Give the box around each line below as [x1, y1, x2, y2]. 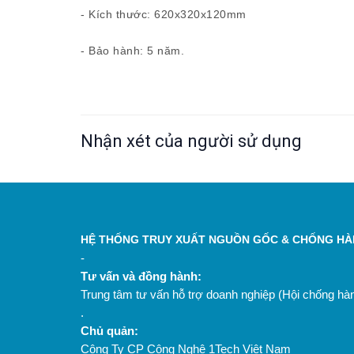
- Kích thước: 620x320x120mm [81, 8, 247, 21]
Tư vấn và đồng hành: [81, 269, 201, 283]
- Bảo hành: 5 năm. [81, 44, 184, 57]
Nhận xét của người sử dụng [81, 131, 302, 151]
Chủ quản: [81, 324, 138, 337]
